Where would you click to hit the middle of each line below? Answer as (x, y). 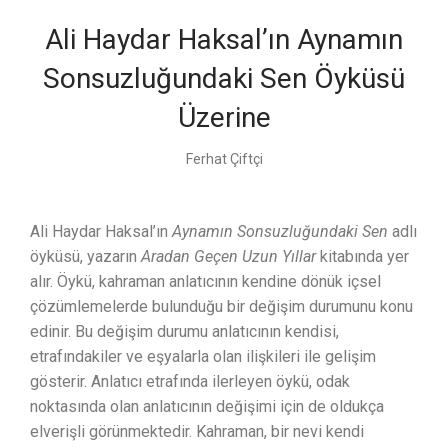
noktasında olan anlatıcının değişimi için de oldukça (207, 407)
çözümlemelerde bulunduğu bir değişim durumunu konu (221, 307)
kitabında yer (362, 257)
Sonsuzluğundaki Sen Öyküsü (224, 79)
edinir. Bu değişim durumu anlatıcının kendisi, (184, 332)
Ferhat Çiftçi (224, 159)
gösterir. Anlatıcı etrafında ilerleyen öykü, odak (190, 382)
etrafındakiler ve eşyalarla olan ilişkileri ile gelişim (203, 357)
